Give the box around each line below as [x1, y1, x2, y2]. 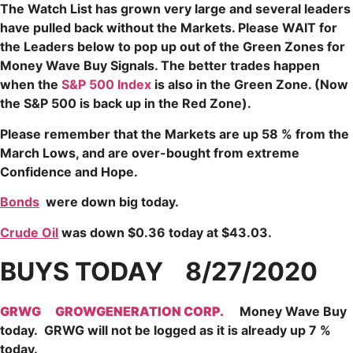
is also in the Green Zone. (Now [151, 76, 348, 93]
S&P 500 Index [61, 76, 151, 93]
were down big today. [39, 194, 182, 210]
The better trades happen [161, 58, 320, 74]
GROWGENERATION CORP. [55, 303, 224, 320]
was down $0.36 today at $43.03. [58, 224, 272, 240]
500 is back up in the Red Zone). [48, 95, 251, 112]
